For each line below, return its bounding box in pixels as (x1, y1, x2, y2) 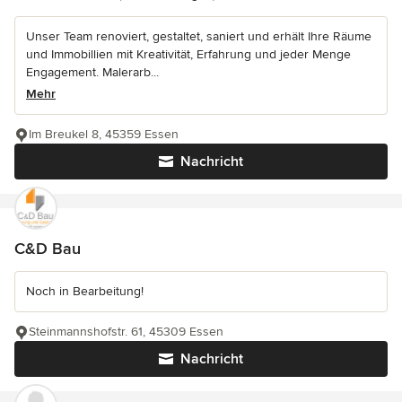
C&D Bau (14, 239, 81, 259)
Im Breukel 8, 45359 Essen (29, 127, 179, 143)
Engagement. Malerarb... (26, 65, 159, 81)
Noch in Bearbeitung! (26, 284, 144, 300)
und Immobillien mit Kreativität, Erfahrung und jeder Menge (26, 47, 351, 63)
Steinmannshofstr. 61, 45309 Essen (29, 324, 223, 340)
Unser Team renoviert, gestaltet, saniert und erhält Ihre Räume (26, 29, 371, 45)
